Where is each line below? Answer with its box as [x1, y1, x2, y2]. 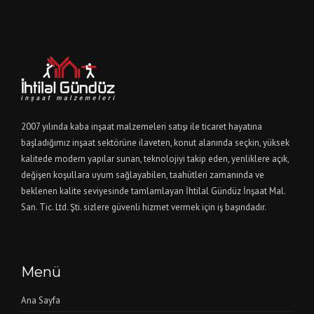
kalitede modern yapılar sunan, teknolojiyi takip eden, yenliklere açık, [21, 153, 289, 165]
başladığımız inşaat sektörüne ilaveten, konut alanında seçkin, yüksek [21, 137, 289, 149]
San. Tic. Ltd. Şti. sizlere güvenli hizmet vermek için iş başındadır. [21, 201, 266, 213]
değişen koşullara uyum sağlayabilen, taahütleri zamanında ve [21, 169, 264, 181]
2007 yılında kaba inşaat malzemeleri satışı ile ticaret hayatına [21, 121, 262, 132]
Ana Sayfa [21, 294, 60, 306]
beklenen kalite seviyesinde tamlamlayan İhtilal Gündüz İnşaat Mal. [21, 185, 285, 197]
